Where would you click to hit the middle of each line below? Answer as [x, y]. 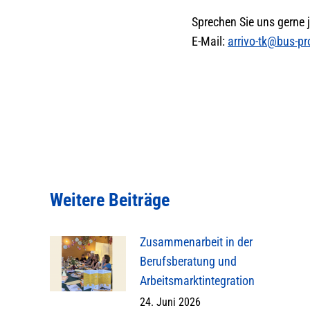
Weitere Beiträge [110, 200]
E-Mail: [210, 42]
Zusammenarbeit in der [196, 242]
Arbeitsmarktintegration [197, 281]
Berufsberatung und [188, 262]
